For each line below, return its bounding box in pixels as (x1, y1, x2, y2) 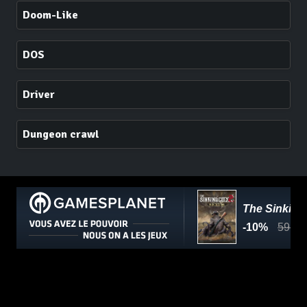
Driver (23, 88, 55, 101)
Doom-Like (23, 8, 78, 22)
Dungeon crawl (23, 127, 99, 141)
